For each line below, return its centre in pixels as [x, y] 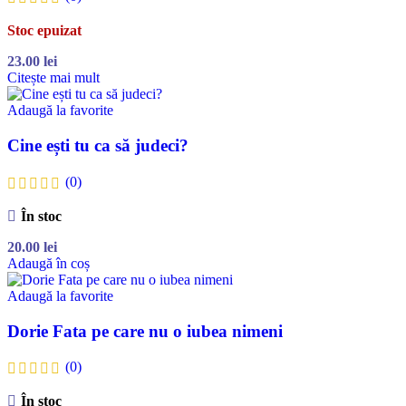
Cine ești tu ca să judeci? [98, 146]
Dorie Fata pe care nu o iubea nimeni [145, 331]
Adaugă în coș [48, 263]
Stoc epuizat [44, 31]
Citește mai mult [53, 78]
